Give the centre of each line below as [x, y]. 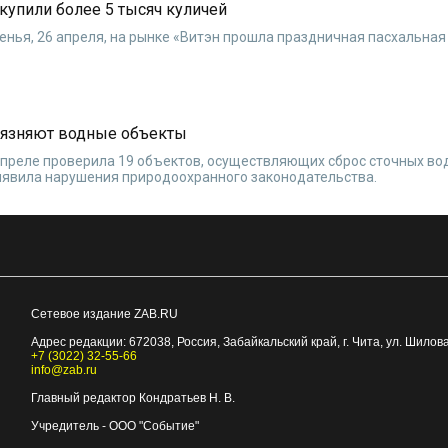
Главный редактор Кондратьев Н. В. [132, 398]
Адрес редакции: [79, 342]
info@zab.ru [63, 370]
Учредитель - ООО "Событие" [114, 426]
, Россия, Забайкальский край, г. [261, 342]
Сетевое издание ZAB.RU [104, 314]
